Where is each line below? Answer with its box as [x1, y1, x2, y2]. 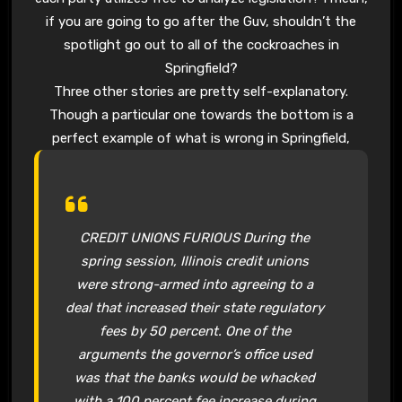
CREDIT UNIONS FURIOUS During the [80, 229, 310, 246]
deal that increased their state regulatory [66, 299, 325, 316]
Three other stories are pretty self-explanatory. [54, 83, 348, 100]
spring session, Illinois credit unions [81, 252, 310, 269]
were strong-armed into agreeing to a [76, 275, 314, 293]
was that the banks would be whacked [74, 369, 316, 386]
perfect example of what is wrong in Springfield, [52, 129, 350, 146]
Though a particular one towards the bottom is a [48, 106, 354, 123]
